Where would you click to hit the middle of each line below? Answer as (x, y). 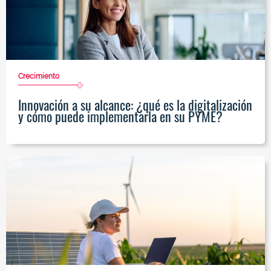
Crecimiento (39, 77)
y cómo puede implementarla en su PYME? (120, 116)
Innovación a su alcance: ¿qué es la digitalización (135, 105)
